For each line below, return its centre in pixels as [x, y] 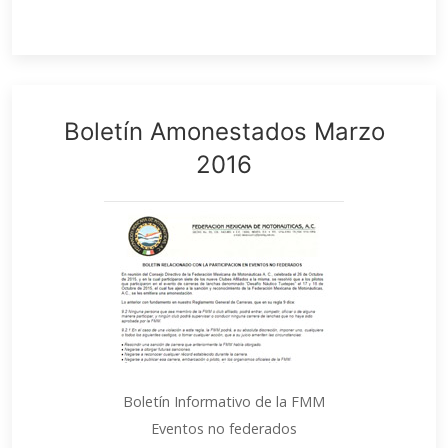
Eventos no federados [224, 428]
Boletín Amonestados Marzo [224, 131]
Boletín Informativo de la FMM [224, 401]
